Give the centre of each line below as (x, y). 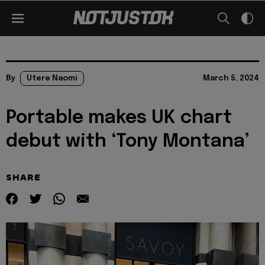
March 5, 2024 (231, 78)
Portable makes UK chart (119, 118)
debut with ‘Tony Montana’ (128, 142)
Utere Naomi (52, 78)
